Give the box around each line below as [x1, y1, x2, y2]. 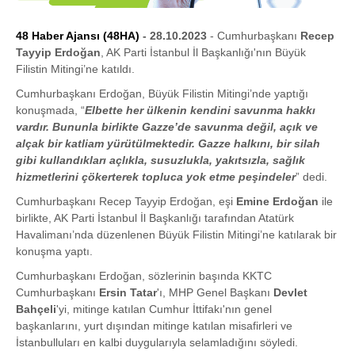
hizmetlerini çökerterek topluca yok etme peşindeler [16, 170, 296, 184]
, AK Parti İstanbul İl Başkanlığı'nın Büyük [101, 46, 306, 59]
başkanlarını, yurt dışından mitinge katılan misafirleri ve [16, 319, 292, 333]
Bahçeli [16, 303, 56, 316]
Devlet [273, 286, 307, 300]
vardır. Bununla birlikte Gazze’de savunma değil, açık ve [16, 120, 318, 134]
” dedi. [296, 170, 327, 184]
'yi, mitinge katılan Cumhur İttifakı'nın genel [56, 303, 272, 316]
